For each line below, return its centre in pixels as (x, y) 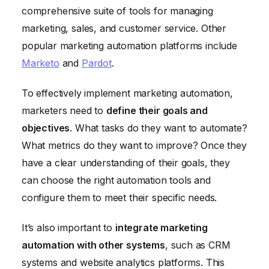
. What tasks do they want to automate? (159, 128)
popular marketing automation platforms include (129, 46)
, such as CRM (198, 245)
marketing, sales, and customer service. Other (124, 29)
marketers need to (64, 111)
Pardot (96, 63)
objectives (46, 128)
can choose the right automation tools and (116, 180)
